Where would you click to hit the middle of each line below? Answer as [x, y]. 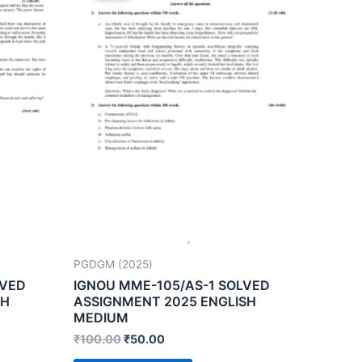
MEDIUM [101, 317]
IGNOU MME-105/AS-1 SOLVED [172, 285]
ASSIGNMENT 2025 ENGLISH [165, 301]
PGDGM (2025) [113, 265]
